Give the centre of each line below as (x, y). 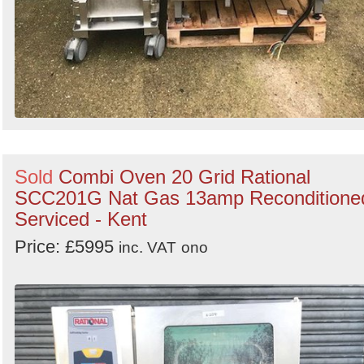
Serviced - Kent (81, 219)
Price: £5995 (67, 247)
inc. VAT (147, 248)
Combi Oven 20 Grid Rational (184, 177)
